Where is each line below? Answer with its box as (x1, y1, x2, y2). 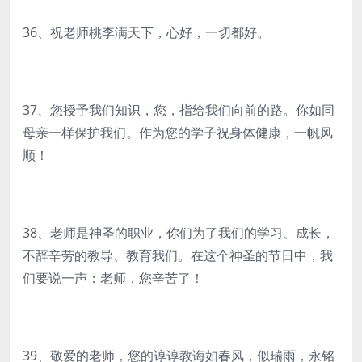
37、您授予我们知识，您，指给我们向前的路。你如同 (23, 101, 335, 119)
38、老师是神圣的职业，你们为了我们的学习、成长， (23, 224, 335, 242)
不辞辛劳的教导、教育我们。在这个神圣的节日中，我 (23, 246, 333, 264)
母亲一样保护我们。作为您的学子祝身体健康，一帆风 (23, 124, 333, 141)
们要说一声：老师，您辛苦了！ (23, 269, 204, 287)
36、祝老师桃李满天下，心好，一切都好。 (23, 23, 270, 41)
